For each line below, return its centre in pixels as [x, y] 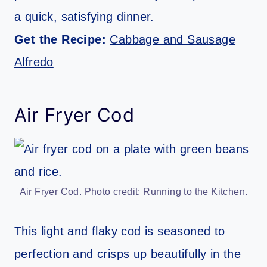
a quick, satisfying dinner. [84, 17]
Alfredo [34, 62]
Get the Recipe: [62, 40]
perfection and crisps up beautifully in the [128, 254]
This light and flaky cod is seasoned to [120, 232]
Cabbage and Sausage [173, 40]
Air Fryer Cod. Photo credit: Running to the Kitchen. [133, 192]
